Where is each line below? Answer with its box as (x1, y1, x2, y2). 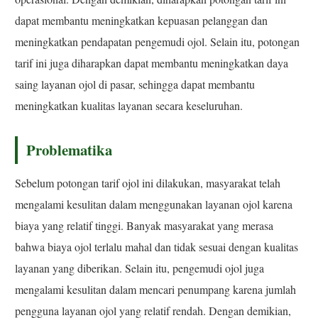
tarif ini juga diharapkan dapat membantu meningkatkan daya (15, 55, 289, 71)
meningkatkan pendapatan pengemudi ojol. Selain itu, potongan (15, 34, 300, 50)
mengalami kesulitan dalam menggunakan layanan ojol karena (15, 197, 293, 212)
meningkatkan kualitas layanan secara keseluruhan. (15, 98, 243, 114)
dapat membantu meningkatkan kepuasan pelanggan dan (15, 13, 268, 28)
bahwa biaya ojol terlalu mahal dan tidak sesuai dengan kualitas (15, 239, 299, 255)
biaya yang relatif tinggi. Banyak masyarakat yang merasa (15, 218, 274, 234)
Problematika (26, 139, 113, 161)
